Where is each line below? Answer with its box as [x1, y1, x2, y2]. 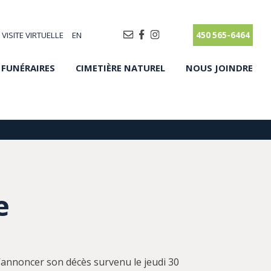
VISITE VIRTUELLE [2, 29, 64, 41]
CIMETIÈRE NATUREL [76, 61, 166, 74]
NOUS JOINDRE [185, 61, 253, 74]
